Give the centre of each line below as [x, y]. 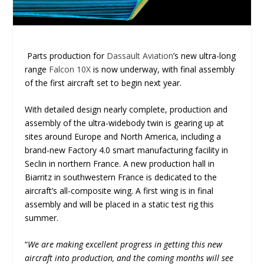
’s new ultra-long [205, 55]
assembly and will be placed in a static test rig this [120, 204]
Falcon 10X [70, 69]
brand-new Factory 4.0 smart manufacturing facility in [127, 150]
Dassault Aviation [140, 55]
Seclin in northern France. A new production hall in [120, 163]
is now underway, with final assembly [163, 69]
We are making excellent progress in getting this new [125, 245]
